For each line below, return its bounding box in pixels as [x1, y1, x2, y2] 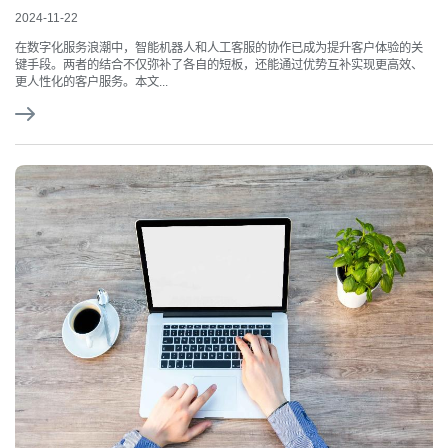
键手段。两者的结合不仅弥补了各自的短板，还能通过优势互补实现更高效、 [15, 58, 423, 73]
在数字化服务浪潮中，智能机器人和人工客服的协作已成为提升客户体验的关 [15, 41, 423, 56]
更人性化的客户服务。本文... [15, 75, 168, 90]
